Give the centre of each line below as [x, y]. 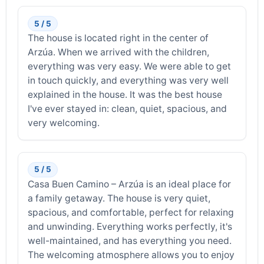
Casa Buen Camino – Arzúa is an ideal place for [130, 184]
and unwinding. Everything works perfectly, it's [130, 227]
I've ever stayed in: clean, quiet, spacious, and [128, 109]
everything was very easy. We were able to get [130, 67]
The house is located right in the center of [118, 38]
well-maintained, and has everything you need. [130, 241]
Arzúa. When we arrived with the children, [119, 52]
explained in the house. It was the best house [125, 95]
